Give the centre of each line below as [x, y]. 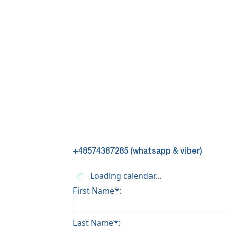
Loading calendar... [125, 176]
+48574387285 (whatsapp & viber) [138, 151]
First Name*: [97, 190]
